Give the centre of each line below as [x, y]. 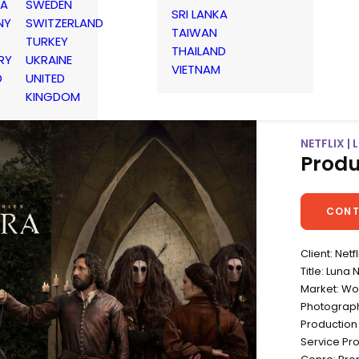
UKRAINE [49, 60]
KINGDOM [53, 97]
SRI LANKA [200, 14]
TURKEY [47, 41]
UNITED [45, 78]
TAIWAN [194, 32]
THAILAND [199, 50]
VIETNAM [196, 69]
